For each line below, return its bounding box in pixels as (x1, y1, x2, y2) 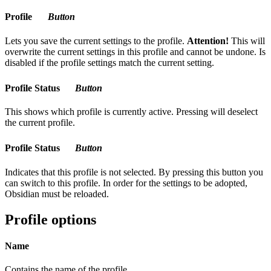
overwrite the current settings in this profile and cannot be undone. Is (5, 46, 266, 57)
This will (229, 35, 265, 46)
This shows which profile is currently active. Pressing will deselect (5, 106, 258, 117)
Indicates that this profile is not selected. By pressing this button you (5, 166, 263, 177)
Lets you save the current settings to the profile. (5, 35, 187, 46)
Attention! (187, 35, 229, 46)
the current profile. (5, 117, 75, 128)
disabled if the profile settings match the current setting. (5, 57, 214, 68)
